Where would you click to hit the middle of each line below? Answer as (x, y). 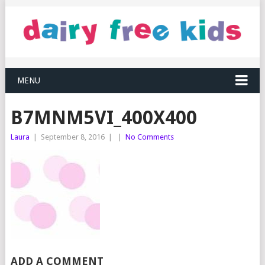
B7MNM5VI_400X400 (104, 118)
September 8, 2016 (72, 137)
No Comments (149, 137)
